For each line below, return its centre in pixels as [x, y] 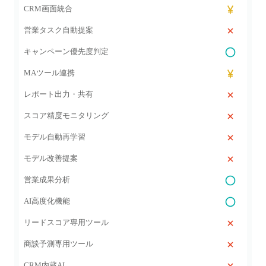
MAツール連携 [49, 73]
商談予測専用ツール [58, 244]
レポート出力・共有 [58, 94]
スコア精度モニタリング [66, 115]
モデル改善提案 [51, 158]
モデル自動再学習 [55, 137]
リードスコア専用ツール [66, 222]
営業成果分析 [47, 180]
